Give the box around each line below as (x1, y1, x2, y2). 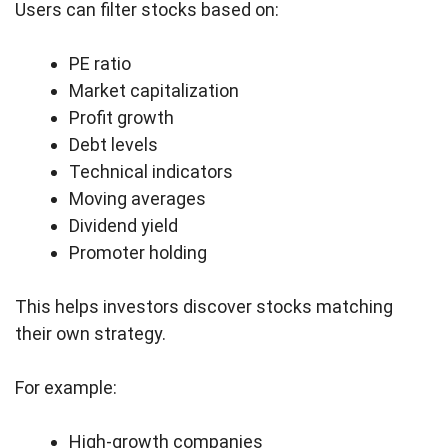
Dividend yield (69, 215, 178, 237)
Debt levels (69, 134, 158, 156)
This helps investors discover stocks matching (15, 296, 393, 318)
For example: (15, 377, 117, 399)
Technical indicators (69, 161, 233, 183)
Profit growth (69, 107, 174, 129)
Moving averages (69, 188, 206, 210)
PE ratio (69, 53, 131, 75)
